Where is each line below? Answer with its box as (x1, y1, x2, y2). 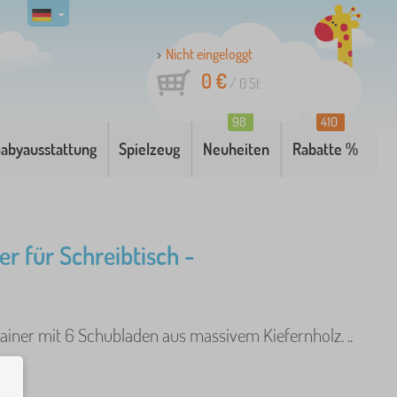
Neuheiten (203, 139, 270, 159)
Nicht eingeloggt (166, 45, 253, 63)
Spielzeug (119, 139, 181, 159)
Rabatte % (292, 139, 359, 159)
